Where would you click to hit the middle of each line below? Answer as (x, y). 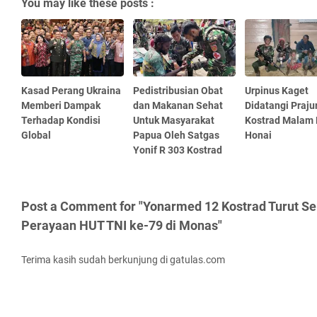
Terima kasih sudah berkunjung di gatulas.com (123, 260)
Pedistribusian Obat (178, 91)
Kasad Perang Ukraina (71, 91)
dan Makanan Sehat (178, 106)
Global (36, 136)
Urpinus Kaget (276, 91)
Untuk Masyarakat (173, 121)
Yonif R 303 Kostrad (177, 150)
